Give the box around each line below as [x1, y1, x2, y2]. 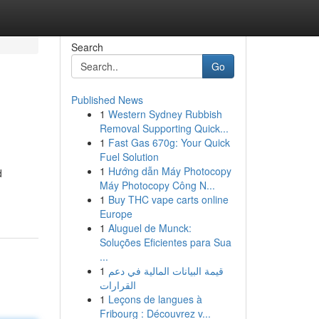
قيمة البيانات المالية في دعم [108, 263, 224, 278]
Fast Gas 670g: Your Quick [108, 135, 230, 150]
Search [70, 40, 103, 54]
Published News [70, 93, 143, 107]
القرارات [99, 278, 136, 292]
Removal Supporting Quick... [99, 121, 229, 135]
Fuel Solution [99, 150, 159, 164]
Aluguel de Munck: [108, 221, 192, 235]
